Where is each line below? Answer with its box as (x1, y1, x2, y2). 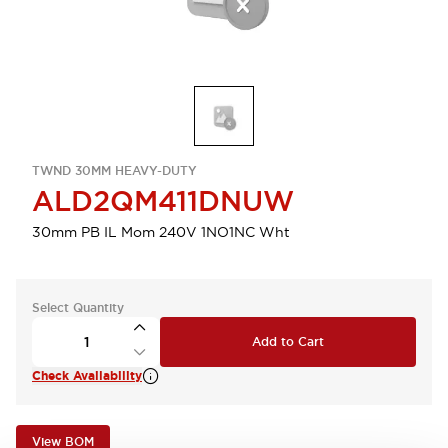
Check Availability (32, 368, 142, 384)
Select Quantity (32, 300, 124, 316)
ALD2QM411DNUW (32, 183, 294, 219)
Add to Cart (252, 334, 324, 350)
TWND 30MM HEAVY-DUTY (32, 163, 197, 179)
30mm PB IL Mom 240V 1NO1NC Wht (32, 223, 290, 241)
